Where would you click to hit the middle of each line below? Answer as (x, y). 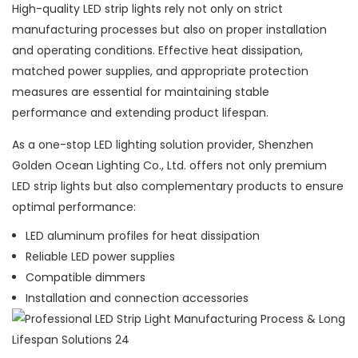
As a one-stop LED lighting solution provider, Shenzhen (163, 145)
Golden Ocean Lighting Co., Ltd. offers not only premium (169, 166)
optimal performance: (74, 207)
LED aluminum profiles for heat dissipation (142, 236)
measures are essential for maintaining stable (141, 92)
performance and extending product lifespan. (140, 113)
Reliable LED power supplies (100, 257)
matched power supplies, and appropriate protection (160, 72)
